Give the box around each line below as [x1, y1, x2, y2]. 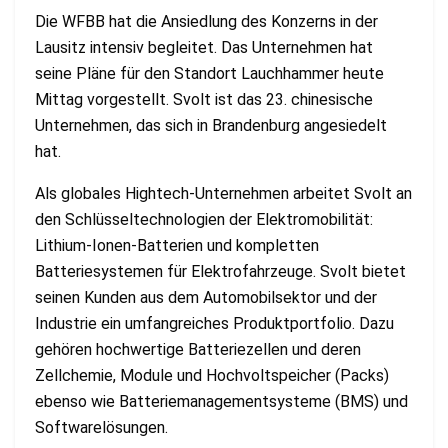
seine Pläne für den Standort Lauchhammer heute [35, 64, 384, 84]
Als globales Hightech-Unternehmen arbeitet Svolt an [35, 184, 412, 204]
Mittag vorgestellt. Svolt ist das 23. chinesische [35, 90, 373, 110]
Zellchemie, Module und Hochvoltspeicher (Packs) [35, 366, 389, 386]
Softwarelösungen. [35, 418, 168, 438]
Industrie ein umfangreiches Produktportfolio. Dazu [35, 314, 394, 334]
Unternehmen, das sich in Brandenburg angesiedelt [35, 116, 387, 136]
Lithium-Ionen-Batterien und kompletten [35, 236, 319, 256]
